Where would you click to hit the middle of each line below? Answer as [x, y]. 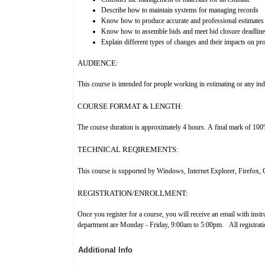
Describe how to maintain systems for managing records [180, 10]
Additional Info [105, 250]
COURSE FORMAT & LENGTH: [130, 106]
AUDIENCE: [98, 63]
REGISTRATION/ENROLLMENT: [133, 193]
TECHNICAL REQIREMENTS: [128, 150]
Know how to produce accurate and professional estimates [182, 21]
